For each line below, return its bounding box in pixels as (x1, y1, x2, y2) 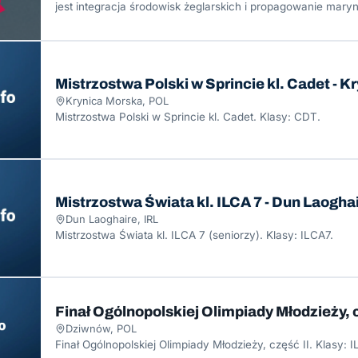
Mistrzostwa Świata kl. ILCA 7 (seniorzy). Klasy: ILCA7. (55, 229, 333, 242)
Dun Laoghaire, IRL (66, 213, 158, 226)
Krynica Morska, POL (66, 94, 169, 108)
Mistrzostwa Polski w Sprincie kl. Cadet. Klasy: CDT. (55, 110, 320, 124)
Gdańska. (55, 16, 103, 30)
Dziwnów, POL (66, 322, 137, 336)
